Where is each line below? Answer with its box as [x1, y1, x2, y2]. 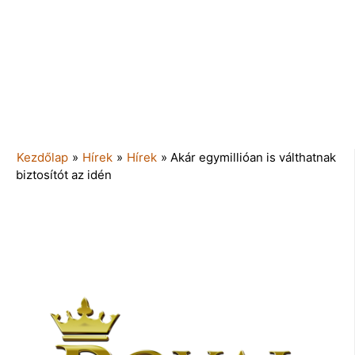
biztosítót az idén [16, 166, 112, 182]
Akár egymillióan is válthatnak [170, 149, 336, 165]
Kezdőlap [17, 149, 68, 165]
